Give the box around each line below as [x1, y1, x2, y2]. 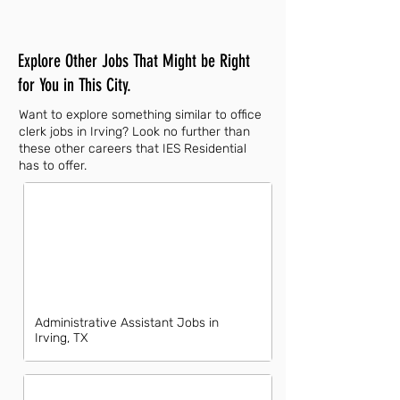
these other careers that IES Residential [19, 141, 246, 156]
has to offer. [19, 158, 87, 173]
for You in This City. [18, 74, 131, 96]
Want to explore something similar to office [19, 107, 262, 122]
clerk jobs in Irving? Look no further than [19, 124, 250, 139]
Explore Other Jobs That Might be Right [18, 50, 250, 71]
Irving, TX [35, 330, 88, 346]
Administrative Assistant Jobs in [35, 315, 219, 330]
